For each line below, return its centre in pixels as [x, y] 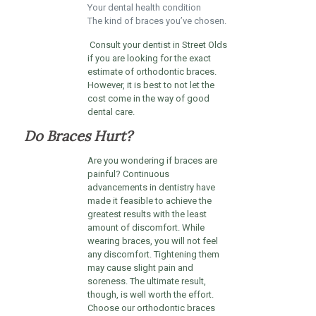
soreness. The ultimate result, [146, 281]
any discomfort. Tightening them [153, 255]
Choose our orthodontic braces [151, 308]
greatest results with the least [147, 214]
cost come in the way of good [148, 99]
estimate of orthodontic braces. [152, 72]
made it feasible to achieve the [149, 201]
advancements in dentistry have [151, 188]
